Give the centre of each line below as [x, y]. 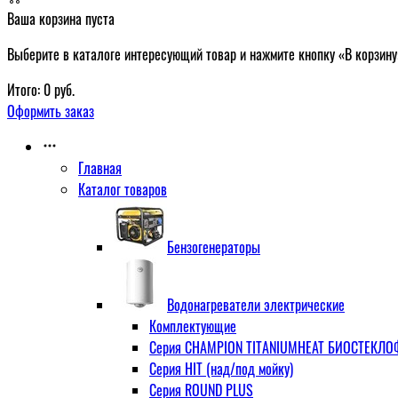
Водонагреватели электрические [256, 305]
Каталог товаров [123, 189]
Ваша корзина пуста [61, 19]
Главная [100, 168]
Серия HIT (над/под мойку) [221, 369]
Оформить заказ [51, 111]
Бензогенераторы [214, 247]
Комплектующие [193, 326]
